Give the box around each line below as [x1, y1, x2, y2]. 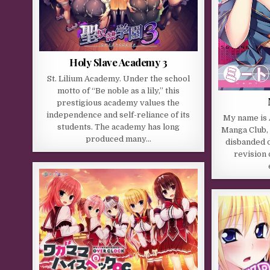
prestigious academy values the [57, 98, 180, 107]
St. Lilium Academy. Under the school [46, 74, 190, 83]
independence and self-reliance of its [46, 110, 190, 119]
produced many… [85, 134, 151, 143]
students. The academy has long [57, 122, 180, 131]
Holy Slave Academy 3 [69, 55, 168, 69]
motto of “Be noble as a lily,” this [57, 86, 180, 95]
